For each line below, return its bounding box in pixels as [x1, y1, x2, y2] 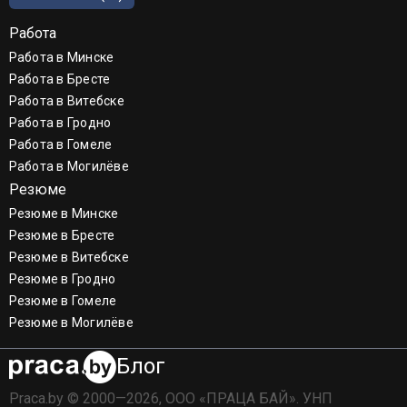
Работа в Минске [8, 49, 114, 65]
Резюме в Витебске [8, 249, 129, 264]
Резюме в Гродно [8, 271, 116, 286]
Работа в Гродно [8, 114, 112, 130]
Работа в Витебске [8, 93, 124, 108]
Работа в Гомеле [8, 136, 113, 152]
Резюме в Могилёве [8, 314, 134, 330]
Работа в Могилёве [8, 158, 129, 174]
